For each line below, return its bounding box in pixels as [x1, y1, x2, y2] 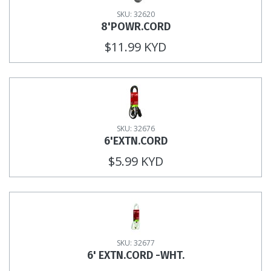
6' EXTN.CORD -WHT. [87, 248, 184, 262]
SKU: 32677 [116, 237, 155, 248]
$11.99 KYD [105, 38, 166, 55]
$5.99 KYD [108, 152, 163, 169]
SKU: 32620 [116, 8, 155, 19]
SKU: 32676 [116, 123, 155, 134]
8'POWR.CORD [100, 19, 171, 33]
